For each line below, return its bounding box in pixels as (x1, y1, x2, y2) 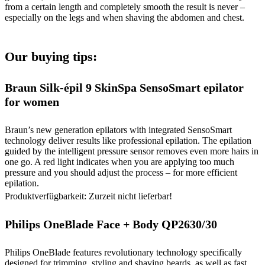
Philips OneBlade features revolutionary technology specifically (5, 247, 242, 257)
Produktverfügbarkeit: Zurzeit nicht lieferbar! (5, 190, 172, 201)
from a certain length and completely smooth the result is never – (5, 2, 245, 12)
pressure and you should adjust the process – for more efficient (5, 167, 237, 177)
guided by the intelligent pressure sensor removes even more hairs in (5, 146, 258, 156)
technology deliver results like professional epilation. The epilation (5, 135, 251, 146)
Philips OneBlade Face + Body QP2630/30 (5, 218, 217, 231)
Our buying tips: (5, 49, 97, 64)
